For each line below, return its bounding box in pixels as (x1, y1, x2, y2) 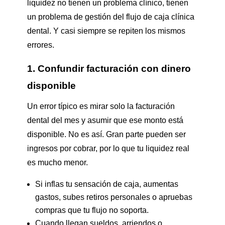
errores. (27, 41, 54, 50)
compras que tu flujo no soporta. (35, 206, 149, 215)
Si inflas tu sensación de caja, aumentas (35, 180, 178, 189)
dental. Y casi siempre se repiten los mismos (27, 27, 185, 36)
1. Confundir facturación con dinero (27, 63, 191, 74)
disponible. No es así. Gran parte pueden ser (27, 130, 186, 139)
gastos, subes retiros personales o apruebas (35, 193, 192, 202)
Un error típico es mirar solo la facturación (27, 102, 175, 111)
